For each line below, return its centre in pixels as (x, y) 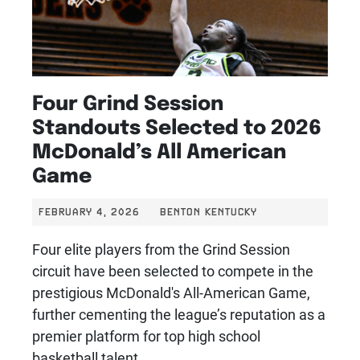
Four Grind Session (128, 102)
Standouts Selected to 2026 (177, 126)
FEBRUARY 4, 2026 (89, 212)
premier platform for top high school (146, 336)
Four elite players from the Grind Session (161, 250)
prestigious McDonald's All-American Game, (171, 293)
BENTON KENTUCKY (207, 212)
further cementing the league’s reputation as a (179, 315)
